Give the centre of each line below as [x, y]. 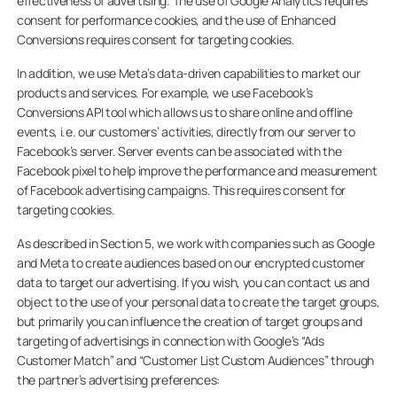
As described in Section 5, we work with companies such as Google [196, 243]
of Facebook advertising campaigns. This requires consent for [181, 190]
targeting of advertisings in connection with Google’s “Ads [171, 341]
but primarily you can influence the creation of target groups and [190, 321]
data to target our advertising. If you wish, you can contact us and [193, 282]
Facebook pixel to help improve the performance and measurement [197, 171]
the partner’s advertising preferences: [118, 380]
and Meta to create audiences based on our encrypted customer [191, 263]
